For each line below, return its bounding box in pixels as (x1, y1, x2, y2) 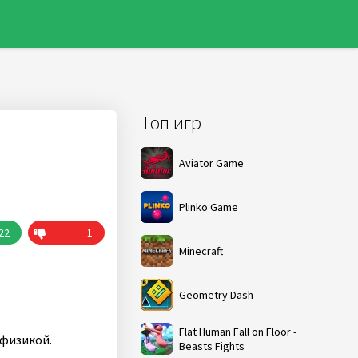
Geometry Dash (179, 288, 253, 302)
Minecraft (179, 244, 223, 258)
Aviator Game (179, 156, 244, 170)
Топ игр (141, 110, 201, 135)
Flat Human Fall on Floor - (179, 324, 296, 339)
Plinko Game (179, 200, 238, 214)
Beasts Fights (179, 339, 245, 353)
